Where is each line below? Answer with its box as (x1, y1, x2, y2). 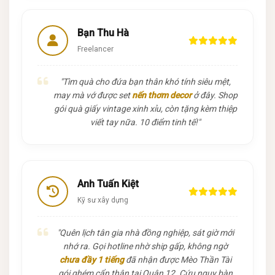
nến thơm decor (131, 90, 192, 100)
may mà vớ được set (53, 90, 132, 100)
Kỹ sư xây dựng (77, 195, 128, 204)
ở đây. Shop (191, 90, 238, 100)
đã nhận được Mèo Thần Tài (123, 254, 231, 265)
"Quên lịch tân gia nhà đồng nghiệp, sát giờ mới (56, 227, 234, 238)
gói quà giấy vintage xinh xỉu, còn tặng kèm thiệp (53, 103, 237, 114)
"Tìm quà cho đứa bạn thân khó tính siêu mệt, (60, 76, 231, 87)
